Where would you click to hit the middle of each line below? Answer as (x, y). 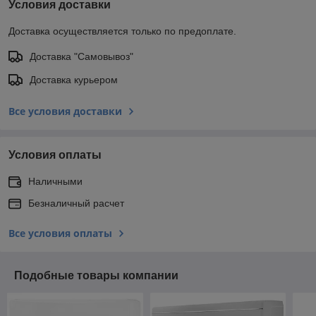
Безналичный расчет (76, 203)
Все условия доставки (65, 111)
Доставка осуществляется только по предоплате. (122, 31)
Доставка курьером (74, 79)
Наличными (55, 181)
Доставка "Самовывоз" (81, 56)
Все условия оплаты (60, 233)
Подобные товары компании (96, 275)
